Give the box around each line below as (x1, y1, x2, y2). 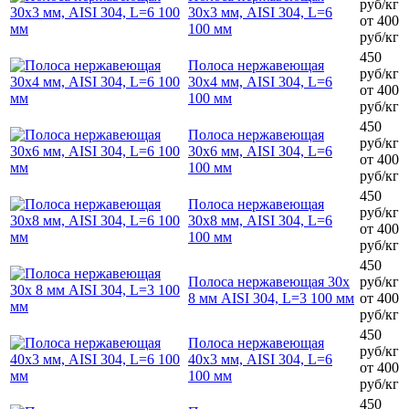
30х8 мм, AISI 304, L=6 (188, 212, 332, 228)
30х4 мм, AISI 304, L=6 (188, 73, 332, 89)
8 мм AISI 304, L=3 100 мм (188, 289, 354, 306)
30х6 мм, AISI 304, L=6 (188, 142, 332, 159)
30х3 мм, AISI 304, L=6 (188, 4, 332, 20)
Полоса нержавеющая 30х (188, 273, 350, 289)
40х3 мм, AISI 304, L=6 (188, 351, 332, 367)
